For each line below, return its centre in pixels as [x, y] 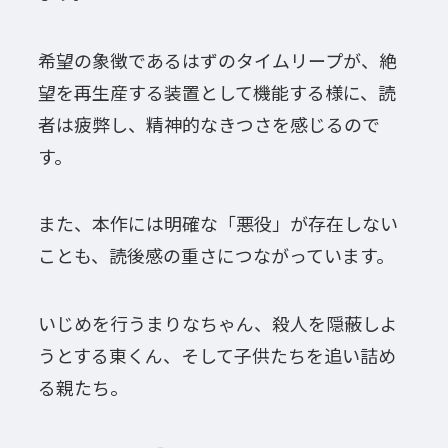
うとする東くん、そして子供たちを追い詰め [216, 355]
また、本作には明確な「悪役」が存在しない [217, 223]
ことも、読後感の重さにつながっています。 [215, 255]
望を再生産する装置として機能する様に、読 [216, 91]
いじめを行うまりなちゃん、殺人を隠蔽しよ [217, 323]
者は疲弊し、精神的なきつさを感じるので [208, 123]
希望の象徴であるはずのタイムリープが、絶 [217, 59]
